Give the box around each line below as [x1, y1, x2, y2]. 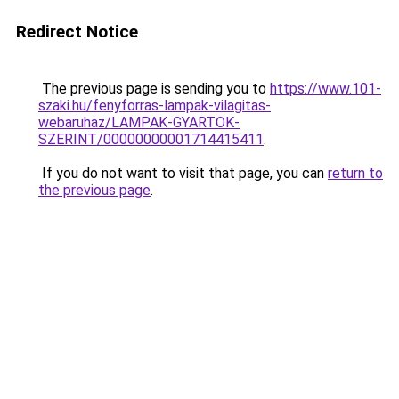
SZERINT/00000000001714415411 [38, 131, 264, 148]
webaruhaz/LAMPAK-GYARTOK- [38, 114, 240, 131]
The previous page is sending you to [38, 80, 270, 97]
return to [328, 165, 383, 182]
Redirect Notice [16, 21, 138, 42]
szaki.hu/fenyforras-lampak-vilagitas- [38, 97, 271, 114]
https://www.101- [270, 80, 381, 97]
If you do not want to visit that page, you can [38, 165, 328, 182]
